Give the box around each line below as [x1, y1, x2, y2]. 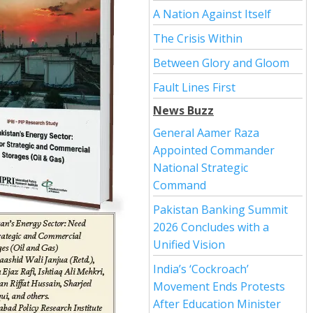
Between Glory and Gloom [153, 55, 289, 71]
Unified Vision [153, 237, 225, 252]
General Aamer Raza [153, 125, 259, 140]
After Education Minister [153, 296, 281, 312]
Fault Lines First [153, 80, 235, 95]
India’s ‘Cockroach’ [153, 261, 249, 277]
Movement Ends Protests [153, 279, 285, 294]
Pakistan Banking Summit [153, 202, 288, 217]
